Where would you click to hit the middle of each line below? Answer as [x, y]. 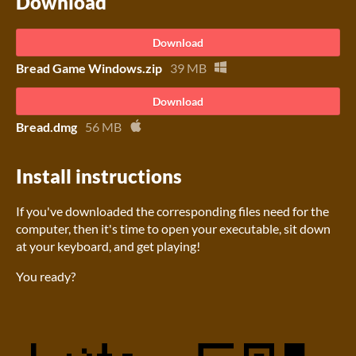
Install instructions [99, 176]
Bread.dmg [46, 126]
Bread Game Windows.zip [89, 68]
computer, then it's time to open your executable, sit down [173, 229]
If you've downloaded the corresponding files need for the [172, 211]
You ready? [46, 277]
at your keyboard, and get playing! [108, 246]
